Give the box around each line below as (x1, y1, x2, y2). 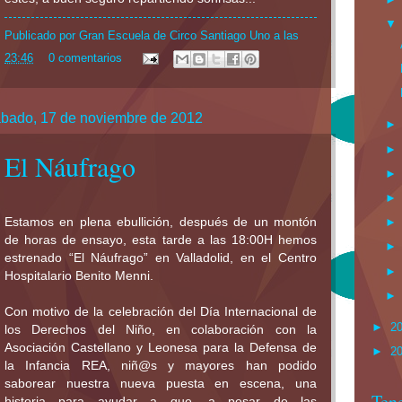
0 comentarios (48, 51, 122, 66)
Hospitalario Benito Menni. (4, 269, 153, 283)
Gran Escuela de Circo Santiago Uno (79, 28, 270, 42)
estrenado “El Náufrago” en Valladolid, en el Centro (4, 251, 317, 265)
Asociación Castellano (4, 341, 131, 354)
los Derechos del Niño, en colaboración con (4, 323, 307, 336)
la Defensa (234, 341, 297, 354)
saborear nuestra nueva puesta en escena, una (4, 377, 317, 390)
